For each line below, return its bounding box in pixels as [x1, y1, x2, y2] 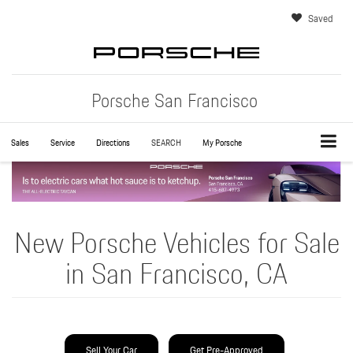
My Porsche [203, 136, 242, 150]
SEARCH [151, 136, 181, 150]
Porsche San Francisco [91, 85, 258, 116]
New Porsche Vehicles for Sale [13, 221, 340, 266]
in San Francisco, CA [65, 251, 288, 297]
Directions [96, 136, 130, 150]
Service [50, 136, 75, 150]
